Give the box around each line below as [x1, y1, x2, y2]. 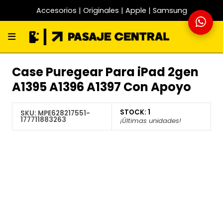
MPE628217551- [38, 109, 90, 118]
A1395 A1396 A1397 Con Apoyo [12, 79, 191, 95]
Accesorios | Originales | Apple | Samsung [36, 5, 187, 15]
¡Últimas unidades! [120, 116, 181, 125]
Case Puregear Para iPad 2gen [12, 64, 199, 80]
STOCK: [120, 108, 146, 117]
